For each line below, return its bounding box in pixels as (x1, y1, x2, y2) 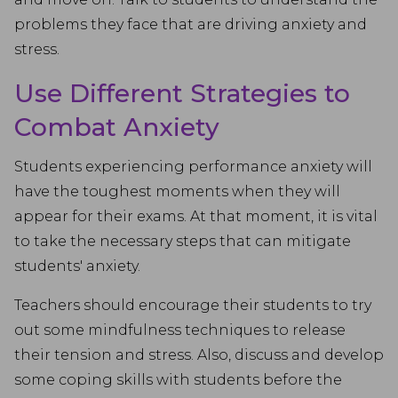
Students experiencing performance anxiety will (14, 158, 372, 175)
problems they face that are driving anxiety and (14, 16, 367, 33)
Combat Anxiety (14, 112, 219, 142)
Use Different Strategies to (14, 78, 350, 108)
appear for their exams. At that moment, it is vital (14, 208, 378, 225)
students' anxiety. (14, 258, 140, 275)
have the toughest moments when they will (14, 183, 340, 200)
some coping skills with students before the (14, 371, 342, 388)
